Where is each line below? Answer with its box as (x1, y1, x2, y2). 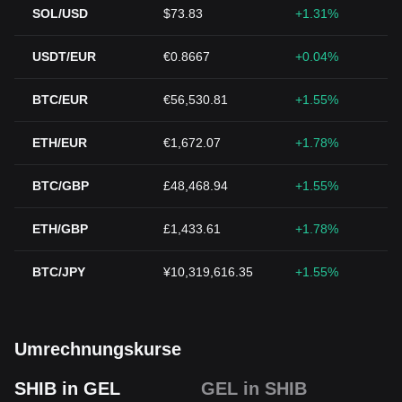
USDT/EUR (32, 49, 96, 64)
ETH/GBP (32, 222, 88, 236)
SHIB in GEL (14, 379, 120, 398)
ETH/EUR (32, 135, 87, 150)
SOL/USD (32, 6, 88, 21)
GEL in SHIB (201, 379, 307, 398)
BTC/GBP (32, 179, 89, 193)
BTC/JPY (32, 265, 85, 279)
